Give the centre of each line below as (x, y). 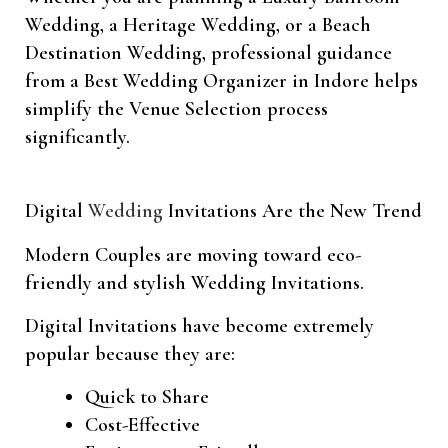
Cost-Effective (142, 425)
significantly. (77, 137)
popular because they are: (130, 354)
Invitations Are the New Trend (292, 211)
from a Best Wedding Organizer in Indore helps (221, 81)
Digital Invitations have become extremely (199, 326)
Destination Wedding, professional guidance (208, 53)
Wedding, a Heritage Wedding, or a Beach (198, 25)
